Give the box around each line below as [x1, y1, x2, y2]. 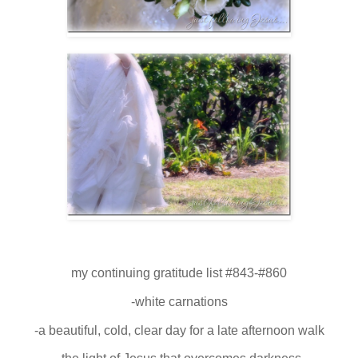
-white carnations [130, 294, 228, 308]
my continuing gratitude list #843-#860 [71, 265, 287, 280]
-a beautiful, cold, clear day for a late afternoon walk [34, 323, 324, 337]
